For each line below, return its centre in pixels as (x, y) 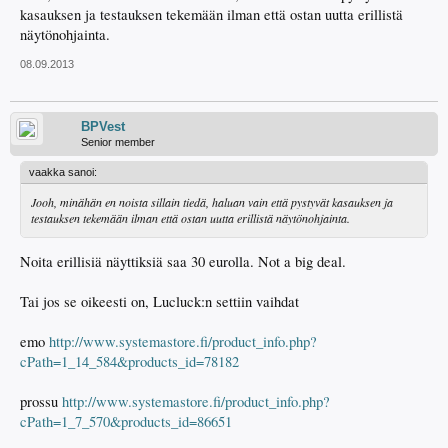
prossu (41, 402)
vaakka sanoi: (63, 171)
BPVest (103, 126)
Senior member (118, 141)
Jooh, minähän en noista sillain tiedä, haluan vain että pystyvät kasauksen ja (212, 201)
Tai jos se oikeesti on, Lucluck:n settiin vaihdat (159, 302)
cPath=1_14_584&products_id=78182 (129, 362)
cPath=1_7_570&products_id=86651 (126, 422)
